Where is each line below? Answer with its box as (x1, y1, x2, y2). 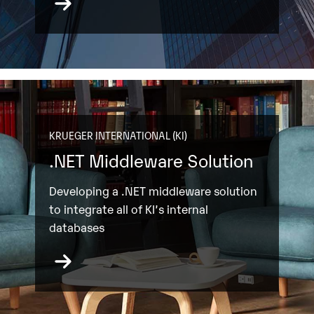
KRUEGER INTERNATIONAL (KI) (48, 128, 187, 142)
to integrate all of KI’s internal (48, 200, 208, 217)
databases (48, 218, 104, 235)
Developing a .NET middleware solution (48, 182, 257, 198)
